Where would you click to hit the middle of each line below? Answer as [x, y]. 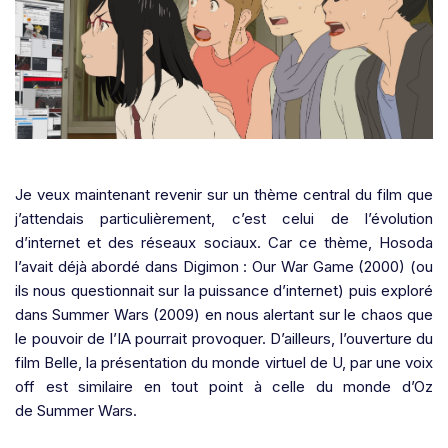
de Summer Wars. [76, 410]
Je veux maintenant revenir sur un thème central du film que [224, 194]
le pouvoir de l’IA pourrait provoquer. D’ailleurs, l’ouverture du [224, 338]
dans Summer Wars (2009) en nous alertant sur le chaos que [224, 314]
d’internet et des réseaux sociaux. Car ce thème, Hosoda [224, 242]
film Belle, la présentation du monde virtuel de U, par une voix [224, 362]
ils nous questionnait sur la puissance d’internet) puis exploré [224, 290]
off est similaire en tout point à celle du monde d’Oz [224, 386]
